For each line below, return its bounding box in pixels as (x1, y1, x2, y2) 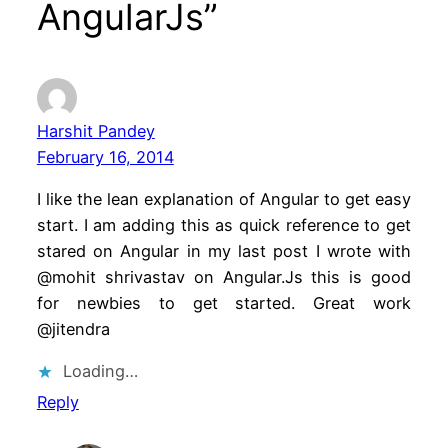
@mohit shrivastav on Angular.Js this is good (36, 267, 412, 288)
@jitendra (36, 319, 110, 340)
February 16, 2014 (36, 146, 174, 167)
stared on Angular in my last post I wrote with (36, 241, 412, 262)
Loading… (62, 361, 138, 382)
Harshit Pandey (36, 120, 155, 141)
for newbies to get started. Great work (36, 293, 412, 314)
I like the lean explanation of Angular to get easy (36, 189, 412, 210)
